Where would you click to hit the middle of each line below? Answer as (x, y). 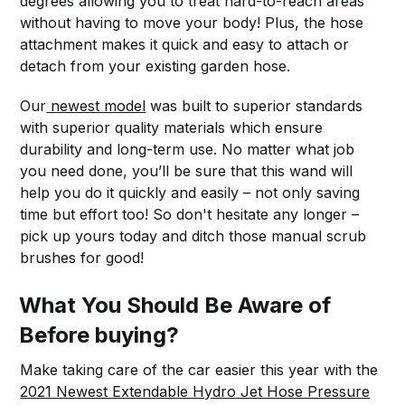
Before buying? (99, 334)
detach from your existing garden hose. (155, 66)
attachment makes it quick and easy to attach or (185, 44)
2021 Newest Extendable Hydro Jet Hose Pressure (195, 391)
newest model (96, 105)
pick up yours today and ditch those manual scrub (193, 235)
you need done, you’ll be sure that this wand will (187, 170)
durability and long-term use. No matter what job (188, 149)
